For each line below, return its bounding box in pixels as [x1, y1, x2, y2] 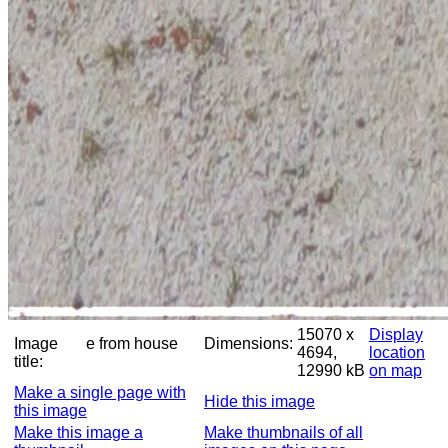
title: [14, 353, 43, 370]
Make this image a [14, 424, 143, 441]
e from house [86, 335, 178, 352]
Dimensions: [204, 335, 293, 352]
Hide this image [204, 393, 315, 410]
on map [369, 362, 422, 379]
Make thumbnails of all [204, 424, 363, 441]
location [369, 344, 425, 361]
